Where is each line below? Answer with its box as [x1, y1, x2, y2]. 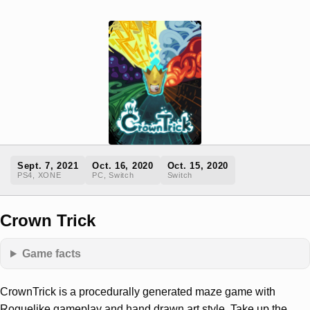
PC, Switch [92, 171, 134, 180]
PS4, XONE [17, 171, 62, 180]
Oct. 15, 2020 [167, 161, 229, 172]
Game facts [22, 247, 82, 260]
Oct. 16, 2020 [92, 161, 154, 172]
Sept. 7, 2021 [17, 161, 79, 172]
